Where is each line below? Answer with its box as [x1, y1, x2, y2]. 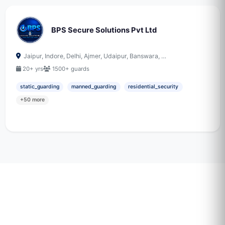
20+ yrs [23, 65, 43, 72]
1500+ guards [52, 65, 89, 72]
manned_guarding [71, 83, 117, 90]
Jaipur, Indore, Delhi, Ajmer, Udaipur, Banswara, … [22, 52, 166, 60]
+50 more [20, 96, 45, 103]
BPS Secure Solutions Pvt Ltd [51, 25, 157, 35]
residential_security [128, 83, 179, 90]
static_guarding [20, 83, 59, 90]
